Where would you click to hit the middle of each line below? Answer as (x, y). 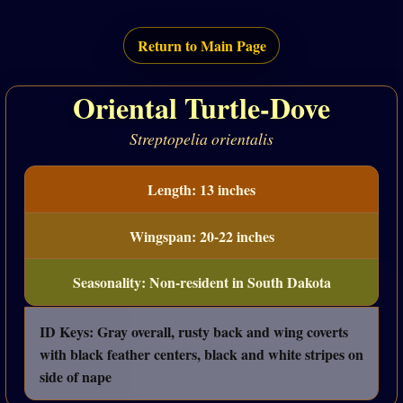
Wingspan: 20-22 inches (201, 236)
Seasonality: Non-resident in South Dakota (201, 282)
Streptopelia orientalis (201, 139)
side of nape (76, 376)
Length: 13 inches (201, 189)
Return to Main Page (201, 46)
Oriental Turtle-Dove (201, 107)
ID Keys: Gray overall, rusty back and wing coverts (194, 331)
